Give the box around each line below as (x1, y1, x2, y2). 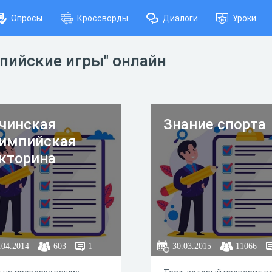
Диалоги (163, 13, 198, 23)
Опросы (11, 13, 42, 23)
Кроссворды (77, 13, 128, 23)
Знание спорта (163, 116, 266, 133)
